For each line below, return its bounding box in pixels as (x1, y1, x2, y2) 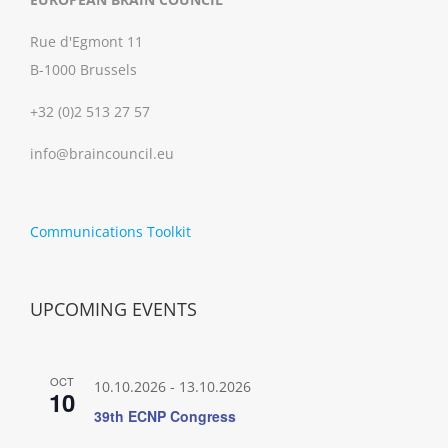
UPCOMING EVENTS (30, 296, 197, 321)
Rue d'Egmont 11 (30, 31, 143, 51)
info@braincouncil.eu (30, 143, 174, 163)
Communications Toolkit (30, 221, 191, 241)
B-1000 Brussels (30, 59, 137, 79)
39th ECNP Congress (94, 405, 236, 426)
